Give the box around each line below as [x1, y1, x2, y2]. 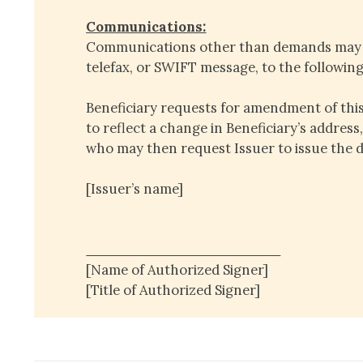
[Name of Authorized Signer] [86, 261, 269, 280]
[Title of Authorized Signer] [86, 281, 261, 300]
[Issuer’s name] [86, 180, 184, 199]
